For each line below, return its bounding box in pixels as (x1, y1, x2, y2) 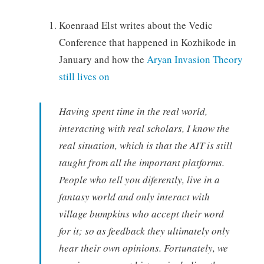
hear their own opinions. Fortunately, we (58, 240, 228, 255)
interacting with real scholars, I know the (58, 121, 230, 135)
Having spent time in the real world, (58, 104, 207, 118)
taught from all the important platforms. (58, 155, 225, 169)
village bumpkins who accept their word (58, 206, 224, 220)
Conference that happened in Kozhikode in (58, 35, 236, 49)
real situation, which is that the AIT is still (58, 138, 232, 152)
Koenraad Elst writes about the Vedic (58, 18, 213, 32)
